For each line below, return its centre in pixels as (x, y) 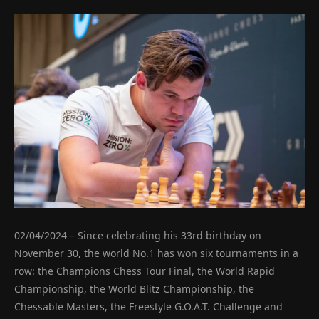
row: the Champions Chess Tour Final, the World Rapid (145, 271)
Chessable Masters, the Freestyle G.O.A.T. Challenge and (148, 307)
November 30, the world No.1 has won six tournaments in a (156, 253)
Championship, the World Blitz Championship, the (134, 289)
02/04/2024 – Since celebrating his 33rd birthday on (138, 235)
